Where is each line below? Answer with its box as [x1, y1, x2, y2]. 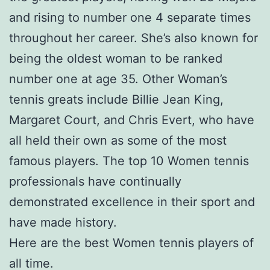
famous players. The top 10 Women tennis [9, 154, 249, 169]
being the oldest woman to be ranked [9, 51, 222, 66]
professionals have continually [9, 174, 181, 189]
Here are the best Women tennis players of [9, 236, 254, 251]
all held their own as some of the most [9, 133, 227, 148]
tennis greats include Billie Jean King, [9, 92, 224, 107]
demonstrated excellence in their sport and [9, 195, 255, 210]
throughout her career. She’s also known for [9, 31, 258, 46]
